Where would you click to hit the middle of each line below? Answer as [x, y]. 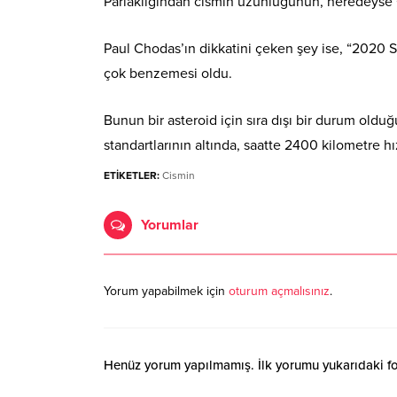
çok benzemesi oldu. [168, 74]
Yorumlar [170, 226]
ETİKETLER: [132, 176]
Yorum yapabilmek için [166, 292]
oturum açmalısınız [279, 292]
